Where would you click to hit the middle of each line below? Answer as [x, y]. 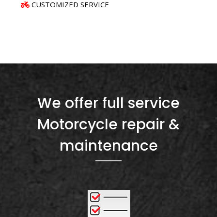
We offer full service [108, 103]
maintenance [108, 145]
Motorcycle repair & [108, 124]
